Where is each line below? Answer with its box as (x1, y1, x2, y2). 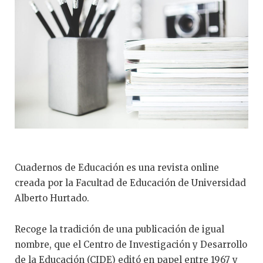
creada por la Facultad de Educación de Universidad (15, 177, 246, 189)
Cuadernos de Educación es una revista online (15, 162, 219, 174)
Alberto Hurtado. (15, 193, 89, 204)
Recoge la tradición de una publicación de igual (15, 223, 224, 235)
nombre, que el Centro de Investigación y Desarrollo (15, 238, 247, 250)
